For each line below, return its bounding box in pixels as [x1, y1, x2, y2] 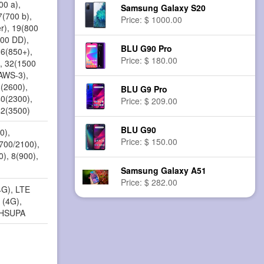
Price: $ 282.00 [121, 176, 178, 189]
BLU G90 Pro [121, 42, 173, 55]
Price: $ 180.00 [121, 54, 178, 67]
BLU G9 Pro [121, 83, 168, 95]
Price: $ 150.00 [121, 136, 178, 148]
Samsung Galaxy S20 [121, 2, 206, 14]
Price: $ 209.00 [121, 95, 178, 107]
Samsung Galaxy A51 [121, 164, 207, 177]
